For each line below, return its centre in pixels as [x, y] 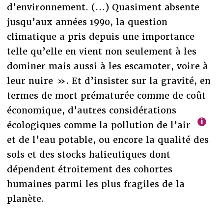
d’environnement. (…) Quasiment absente [103, 7]
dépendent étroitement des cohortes [89, 169]
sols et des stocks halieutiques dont [88, 154]
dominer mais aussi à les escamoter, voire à [107, 66]
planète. [25, 198]
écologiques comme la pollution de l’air [100, 125]
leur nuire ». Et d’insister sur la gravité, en [109, 81]
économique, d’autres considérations [91, 110]
